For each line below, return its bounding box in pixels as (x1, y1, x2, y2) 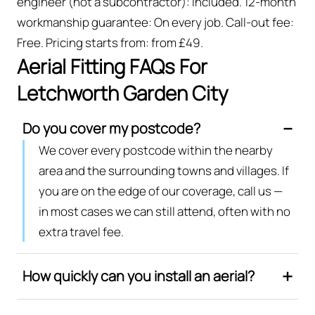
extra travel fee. (39, 223, 124, 240)
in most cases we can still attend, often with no (39, 202, 290, 219)
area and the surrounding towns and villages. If (39, 162, 289, 179)
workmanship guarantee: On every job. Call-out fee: (17, 13, 294, 30)
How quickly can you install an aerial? (22, 266, 255, 285)
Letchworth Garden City (17, 79, 228, 106)
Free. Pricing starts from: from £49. (17, 34, 203, 51)
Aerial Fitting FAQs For (17, 52, 207, 79)
